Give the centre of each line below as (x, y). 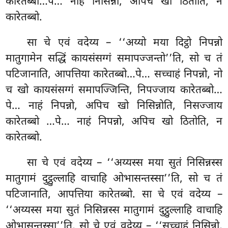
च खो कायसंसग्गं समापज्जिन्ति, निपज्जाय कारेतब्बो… (114, 90)
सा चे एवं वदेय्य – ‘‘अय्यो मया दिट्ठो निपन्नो (125, 43)
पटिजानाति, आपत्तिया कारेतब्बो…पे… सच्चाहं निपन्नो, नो (114, 75)
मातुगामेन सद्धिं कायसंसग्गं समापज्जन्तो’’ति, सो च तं (114, 59)
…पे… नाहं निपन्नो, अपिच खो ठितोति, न (134, 122)
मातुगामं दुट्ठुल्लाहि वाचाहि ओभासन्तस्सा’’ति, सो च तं (114, 179)
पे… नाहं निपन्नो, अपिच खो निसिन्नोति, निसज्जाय (114, 106)
